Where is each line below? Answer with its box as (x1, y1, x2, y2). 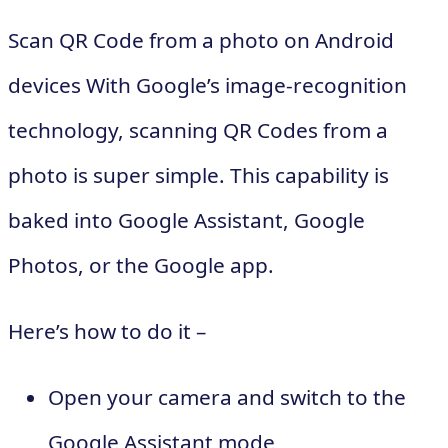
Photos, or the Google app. (8, 251, 274, 280)
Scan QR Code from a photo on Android (8, 26, 394, 55)
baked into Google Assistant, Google (8, 206, 365, 235)
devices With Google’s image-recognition (8, 71, 407, 100)
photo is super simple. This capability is (8, 161, 389, 190)
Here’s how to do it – (8, 317, 206, 346)
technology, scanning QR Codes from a (8, 116, 388, 145)
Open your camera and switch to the (48, 383, 406, 411)
